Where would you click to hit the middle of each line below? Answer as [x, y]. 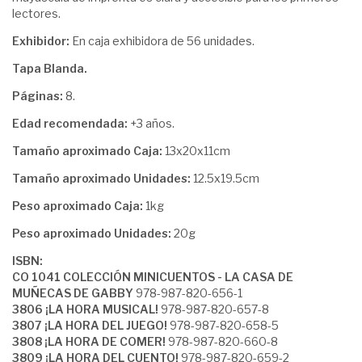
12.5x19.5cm [226, 179]
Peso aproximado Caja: [79, 206]
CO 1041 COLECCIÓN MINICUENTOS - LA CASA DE [153, 277]
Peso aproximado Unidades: [93, 234]
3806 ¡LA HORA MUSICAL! [85, 309]
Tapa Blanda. [50, 69]
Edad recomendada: [71, 124]
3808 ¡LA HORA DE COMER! [90, 342]
